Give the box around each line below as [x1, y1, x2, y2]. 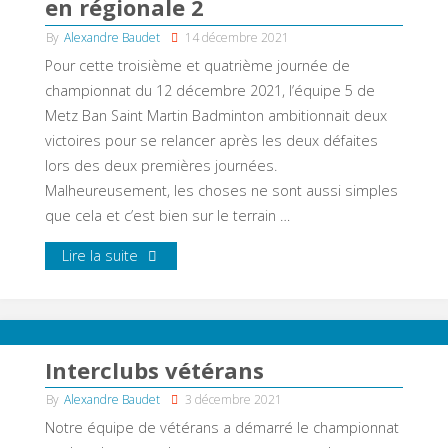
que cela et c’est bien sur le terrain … [44, 205, 290, 225]
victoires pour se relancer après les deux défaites [44, 130, 378, 150]
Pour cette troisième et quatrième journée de [44, 55, 350, 75]
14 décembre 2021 [185, 28, 290, 46]
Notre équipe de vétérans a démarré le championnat [44, 417, 399, 437]
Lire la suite [62, 245, 139, 265]
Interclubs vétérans [51, 354, 264, 385]
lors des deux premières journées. [44, 155, 277, 175]
